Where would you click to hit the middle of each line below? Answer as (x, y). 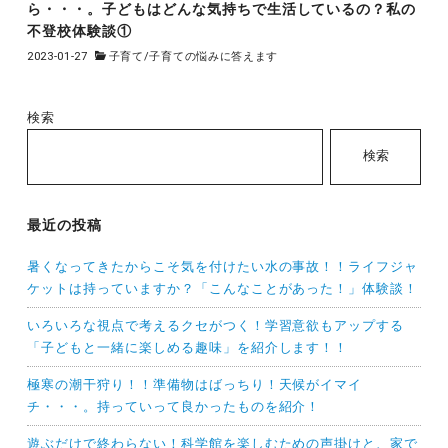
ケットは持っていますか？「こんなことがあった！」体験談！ (222, 289)
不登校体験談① (79, 31)
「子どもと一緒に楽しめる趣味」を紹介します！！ (187, 348)
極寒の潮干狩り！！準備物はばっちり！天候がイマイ (194, 385)
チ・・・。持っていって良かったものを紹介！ (173, 407)
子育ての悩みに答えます (214, 56)
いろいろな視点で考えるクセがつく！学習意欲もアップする (215, 326)
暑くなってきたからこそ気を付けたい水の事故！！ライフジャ (222, 267)
